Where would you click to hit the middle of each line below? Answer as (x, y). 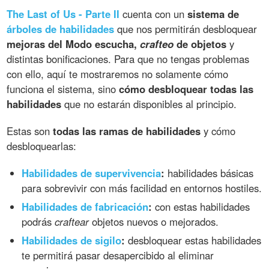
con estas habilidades (201, 206)
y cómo (218, 131)
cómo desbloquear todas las (186, 89)
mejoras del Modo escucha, (74, 44)
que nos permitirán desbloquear (186, 29)
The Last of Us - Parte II (63, 14)
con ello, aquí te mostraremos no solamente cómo (118, 74)
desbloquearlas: (42, 146)
